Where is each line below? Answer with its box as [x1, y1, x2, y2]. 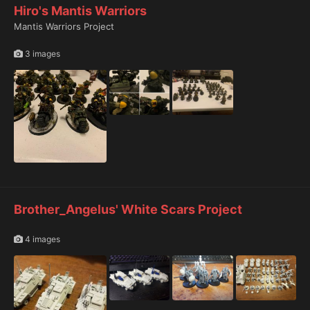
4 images [23, 233, 60, 244]
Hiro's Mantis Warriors [14, 3, 147, 19]
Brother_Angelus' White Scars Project [14, 202, 242, 217]
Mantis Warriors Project [14, 21, 114, 33]
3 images [23, 48, 60, 60]
